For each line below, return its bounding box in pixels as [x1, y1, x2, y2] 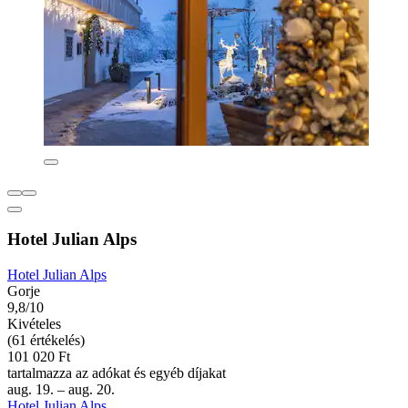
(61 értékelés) [7, 332, 85, 349]
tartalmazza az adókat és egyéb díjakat [7, 365, 226, 382]
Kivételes [7, 316, 61, 332]
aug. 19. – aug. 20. [7, 382, 115, 398]
